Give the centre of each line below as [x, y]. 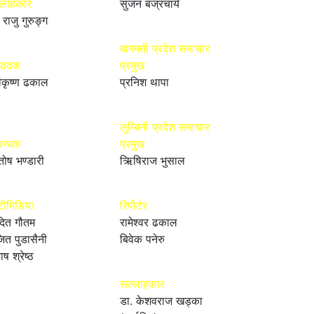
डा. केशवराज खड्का [161, 300]
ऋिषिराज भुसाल [152, 160]
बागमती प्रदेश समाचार [165, 48]
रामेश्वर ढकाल [149, 222]
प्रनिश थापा [144, 82]
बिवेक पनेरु [142, 239]
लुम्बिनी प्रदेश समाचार [165, 127]
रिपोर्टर [134, 205]
